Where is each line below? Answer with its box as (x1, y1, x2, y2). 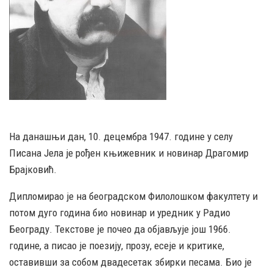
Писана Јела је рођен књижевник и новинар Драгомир (9, 146, 249, 159)
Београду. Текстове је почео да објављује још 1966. (9, 222, 231, 235)
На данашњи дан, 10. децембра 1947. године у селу (9, 130, 233, 143)
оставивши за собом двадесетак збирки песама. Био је (9, 255, 252, 268)
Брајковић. (9, 163, 57, 175)
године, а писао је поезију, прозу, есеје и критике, (9, 239, 224, 252)
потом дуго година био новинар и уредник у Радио (9, 206, 230, 219)
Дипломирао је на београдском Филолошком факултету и (9, 190, 258, 202)
